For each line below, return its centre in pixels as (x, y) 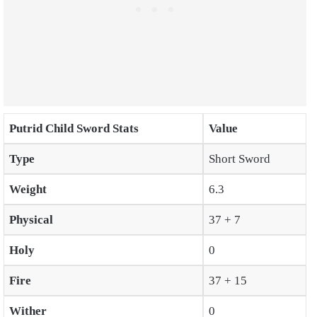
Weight (28, 190)
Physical (31, 220)
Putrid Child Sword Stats (74, 129)
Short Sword (239, 159)
